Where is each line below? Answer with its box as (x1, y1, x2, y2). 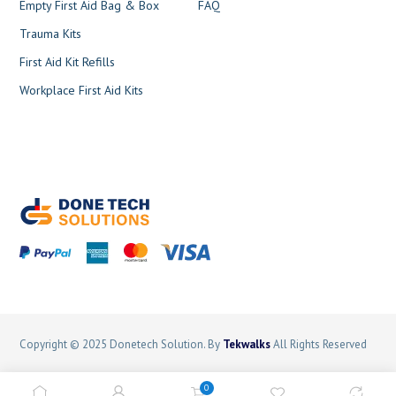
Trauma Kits (19, 25, 82, 42)
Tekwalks (223, 337, 274, 353)
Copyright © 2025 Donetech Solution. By (19, 337, 224, 353)
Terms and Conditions (19, 371, 134, 388)
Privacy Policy (137, 371, 209, 388)
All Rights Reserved (273, 337, 368, 353)
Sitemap (211, 371, 255, 388)
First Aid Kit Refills (19, 53, 116, 70)
